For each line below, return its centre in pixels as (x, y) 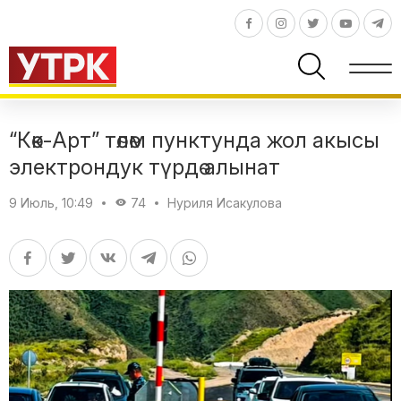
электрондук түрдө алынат (145, 166)
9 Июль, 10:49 (51, 202)
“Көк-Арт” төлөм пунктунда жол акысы (194, 140)
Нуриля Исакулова (225, 202)
